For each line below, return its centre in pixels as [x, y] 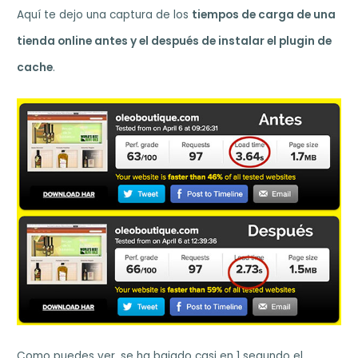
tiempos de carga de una [264, 14]
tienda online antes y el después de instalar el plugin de [175, 41]
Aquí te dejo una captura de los [105, 14]
